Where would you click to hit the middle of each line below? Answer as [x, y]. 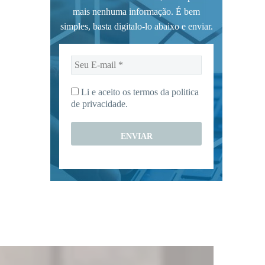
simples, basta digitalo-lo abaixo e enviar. [136, 26]
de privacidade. [99, 104]
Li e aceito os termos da [125, 92]
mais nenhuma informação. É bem [136, 11]
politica [185, 92]
